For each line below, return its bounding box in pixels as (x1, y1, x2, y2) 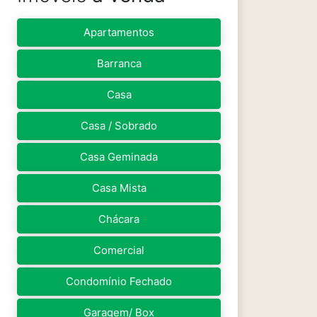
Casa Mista (91, 181, 146, 195)
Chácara (98, 212, 139, 226)
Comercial (93, 243, 144, 257)
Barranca (96, 57, 142, 70)
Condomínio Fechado (66, 275, 172, 288)
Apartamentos (83, 25, 154, 39)
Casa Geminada (80, 150, 158, 163)
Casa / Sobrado (81, 119, 157, 132)
